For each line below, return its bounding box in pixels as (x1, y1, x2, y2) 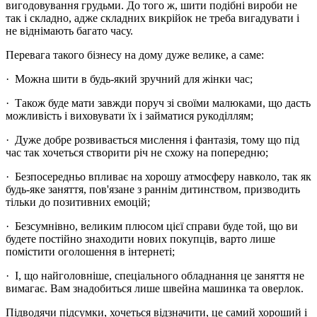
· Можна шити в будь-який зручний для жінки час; (6, 72, 253, 85)
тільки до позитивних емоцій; (6, 195, 150, 208)
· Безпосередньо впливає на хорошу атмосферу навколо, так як (6, 170, 311, 183)
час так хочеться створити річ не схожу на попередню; (6, 146, 268, 158)
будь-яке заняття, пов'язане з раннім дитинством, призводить (6, 183, 300, 195)
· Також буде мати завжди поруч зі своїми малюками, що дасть (6, 96, 311, 109)
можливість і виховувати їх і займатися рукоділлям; (6, 109, 253, 122)
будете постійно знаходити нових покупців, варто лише (6, 232, 275, 245)
